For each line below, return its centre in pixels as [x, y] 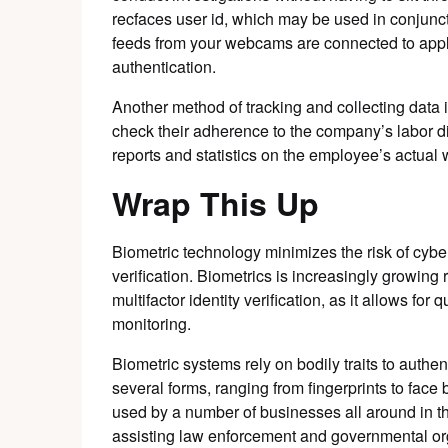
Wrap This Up [215, 203]
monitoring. [151, 323]
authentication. [164, 66]
